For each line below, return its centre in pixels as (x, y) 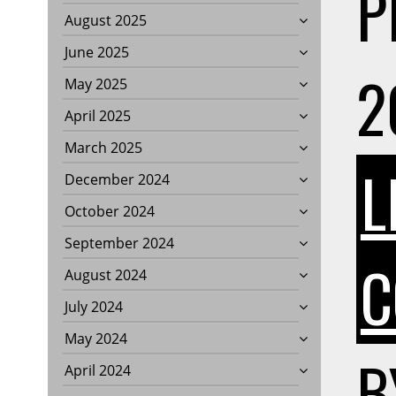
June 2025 (96, 53)
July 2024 (93, 307)
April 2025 (97, 116)
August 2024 (105, 275)
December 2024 (117, 180)
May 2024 (95, 339)
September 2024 (119, 244)
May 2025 (95, 84)
